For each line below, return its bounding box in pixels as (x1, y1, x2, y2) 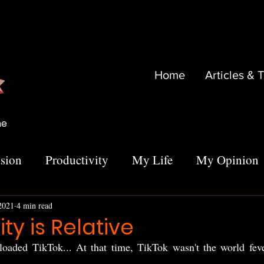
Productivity (45, 151, 108, 168)
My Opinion (196, 151, 259, 168)
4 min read (16, 199, 52, 211)
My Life (132, 151, 173, 168)
